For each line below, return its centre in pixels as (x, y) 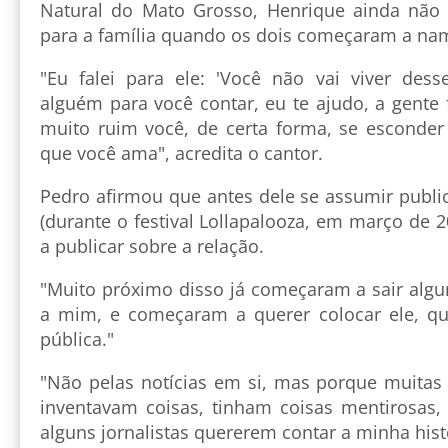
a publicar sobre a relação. (152, 245)
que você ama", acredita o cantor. (181, 152)
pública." (77, 338)
